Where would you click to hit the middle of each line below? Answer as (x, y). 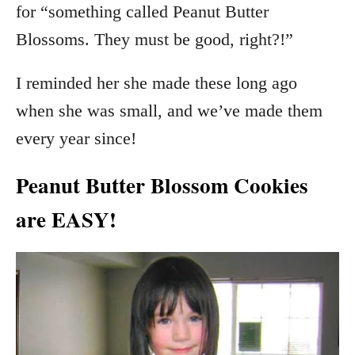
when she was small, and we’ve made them (169, 111)
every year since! (76, 138)
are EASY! (66, 219)
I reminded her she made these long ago (157, 83)
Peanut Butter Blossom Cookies (162, 185)
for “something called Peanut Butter (142, 11)
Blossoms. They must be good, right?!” (155, 39)
